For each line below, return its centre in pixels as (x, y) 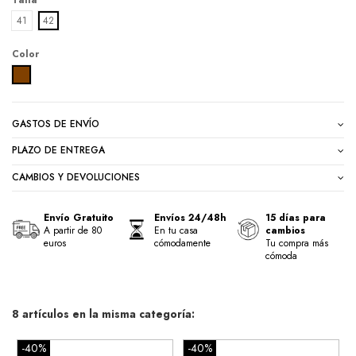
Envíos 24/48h (191, 217)
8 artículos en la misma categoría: (103, 314)
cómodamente (183, 243)
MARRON (40, 74)
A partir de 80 (73, 230)
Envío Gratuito (79, 217)
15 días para (295, 217)
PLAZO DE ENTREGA (58, 151)
